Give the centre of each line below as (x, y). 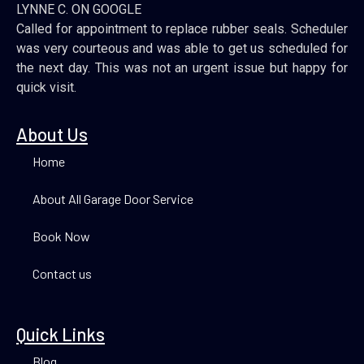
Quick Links (61, 334)
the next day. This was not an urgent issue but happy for (182, 67)
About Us (52, 134)
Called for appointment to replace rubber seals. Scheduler (182, 28)
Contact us (62, 273)
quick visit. (46, 87)
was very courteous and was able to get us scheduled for (182, 48)
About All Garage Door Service (113, 198)
